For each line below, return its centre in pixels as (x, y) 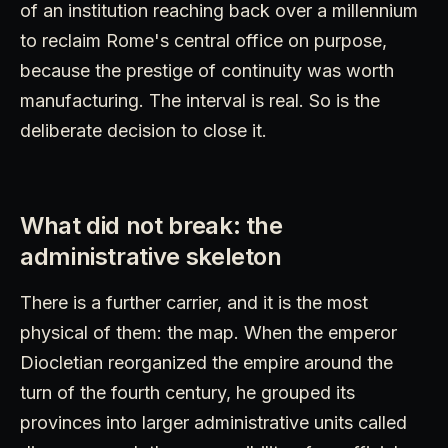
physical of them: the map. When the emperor (208, 333)
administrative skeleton (151, 257)
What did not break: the (151, 226)
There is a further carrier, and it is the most (194, 303)
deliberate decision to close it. (143, 131)
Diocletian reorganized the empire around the (206, 363)
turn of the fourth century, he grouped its (187, 393)
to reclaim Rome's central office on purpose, (203, 41)
